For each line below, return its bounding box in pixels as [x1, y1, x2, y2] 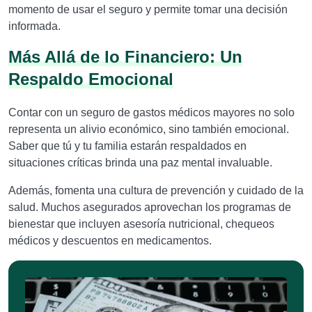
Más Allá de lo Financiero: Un [8, 47, 242, 66]
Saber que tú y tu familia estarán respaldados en [8, 140, 247, 152]
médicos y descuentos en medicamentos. [8, 235, 212, 247]
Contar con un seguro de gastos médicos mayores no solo [8, 107, 295, 118]
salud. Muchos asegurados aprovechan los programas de [8, 201, 291, 213]
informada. [8, 20, 61, 32]
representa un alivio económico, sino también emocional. [8, 123, 289, 135]
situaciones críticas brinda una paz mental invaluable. [8, 157, 272, 169]
